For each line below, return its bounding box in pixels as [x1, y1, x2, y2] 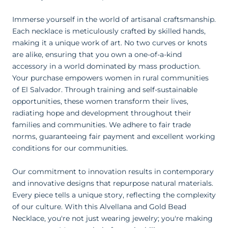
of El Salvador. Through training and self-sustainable [12, 85, 197, 95]
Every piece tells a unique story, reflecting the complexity [12, 190, 216, 199]
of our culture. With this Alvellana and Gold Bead [12, 202, 186, 211]
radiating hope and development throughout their [12, 108, 191, 118]
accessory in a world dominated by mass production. [12, 62, 201, 71]
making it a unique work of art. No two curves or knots [12, 38, 207, 48]
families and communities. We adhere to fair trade [12, 120, 191, 130]
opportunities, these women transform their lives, [12, 97, 188, 106]
